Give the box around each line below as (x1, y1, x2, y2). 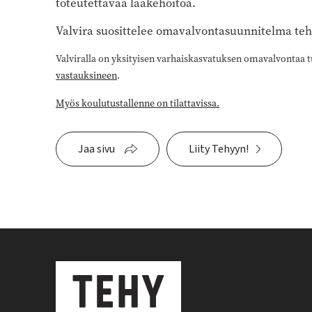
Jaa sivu (78, 141, 115, 157)
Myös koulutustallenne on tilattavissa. (56, 96, 219, 110)
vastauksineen (56, 68, 117, 82)
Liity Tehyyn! (189, 141, 249, 157)
